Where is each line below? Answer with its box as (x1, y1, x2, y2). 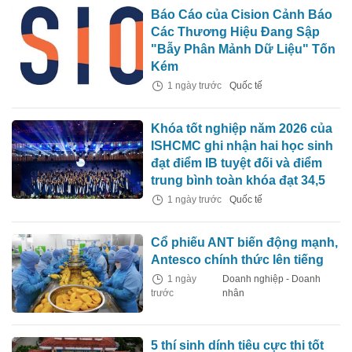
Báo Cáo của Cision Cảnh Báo (151, 8, 333, 22)
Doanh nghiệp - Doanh (222, 273, 321, 285)
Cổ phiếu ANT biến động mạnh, (151, 236, 339, 250)
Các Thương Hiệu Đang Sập (151, 25, 321, 39)
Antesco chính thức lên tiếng (151, 253, 324, 267)
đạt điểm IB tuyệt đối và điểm (151, 156, 323, 170)
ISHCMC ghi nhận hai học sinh (151, 139, 334, 153)
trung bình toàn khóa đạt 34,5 (151, 174, 326, 188)
